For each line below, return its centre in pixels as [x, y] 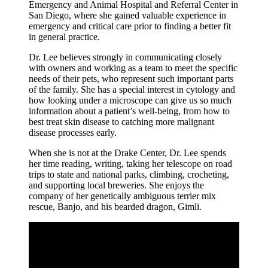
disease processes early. [74, 133]
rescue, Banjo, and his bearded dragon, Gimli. [115, 207]
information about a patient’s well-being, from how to [129, 111]
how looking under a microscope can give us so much [130, 100]
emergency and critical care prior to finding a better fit [130, 26]
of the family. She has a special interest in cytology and [132, 90]
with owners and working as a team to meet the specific [133, 68]
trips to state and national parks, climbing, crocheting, [129, 175]
